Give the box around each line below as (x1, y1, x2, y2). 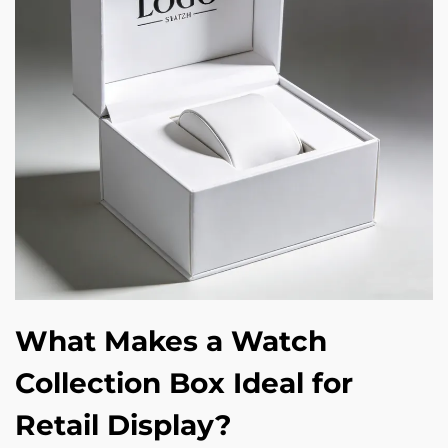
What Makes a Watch (15, 324, 327, 358)
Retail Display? (15, 408, 231, 442)
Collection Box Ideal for (15, 366, 353, 400)
